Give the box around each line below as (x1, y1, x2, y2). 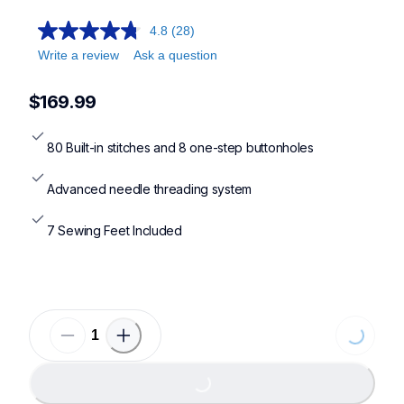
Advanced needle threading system (47, 181, 252, 197)
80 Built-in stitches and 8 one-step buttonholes (47, 140, 314, 156)
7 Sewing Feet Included (47, 223, 182, 239)
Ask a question (133, 48, 217, 62)
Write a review (38, 48, 119, 62)
